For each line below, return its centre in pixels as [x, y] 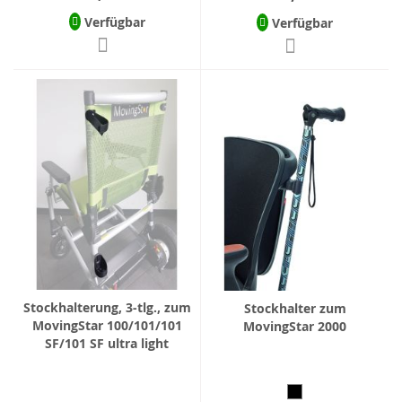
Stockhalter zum [295, 309]
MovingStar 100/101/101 [107, 325]
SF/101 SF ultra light [107, 343]
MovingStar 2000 [295, 327]
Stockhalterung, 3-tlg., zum [107, 307]
